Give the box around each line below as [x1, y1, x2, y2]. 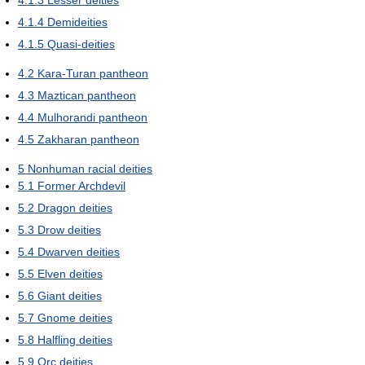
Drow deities [37, 223, 101, 236]
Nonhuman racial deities [28, 162, 152, 175]
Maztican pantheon [37, 89, 136, 102]
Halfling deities [37, 333, 112, 346]
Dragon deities [37, 201, 112, 214]
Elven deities [37, 267, 103, 280]
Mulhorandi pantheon [37, 111, 147, 124]
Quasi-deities [47, 37, 115, 51]
